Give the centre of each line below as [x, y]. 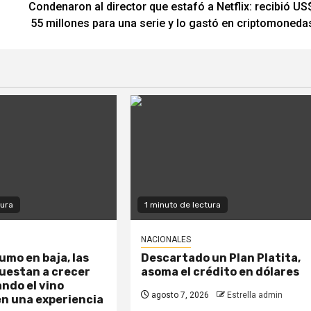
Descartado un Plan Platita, [221, 258]
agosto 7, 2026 [179, 295]
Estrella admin [255, 295]
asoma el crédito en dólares [220, 271]
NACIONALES [166, 239]
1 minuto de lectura [183, 204]
